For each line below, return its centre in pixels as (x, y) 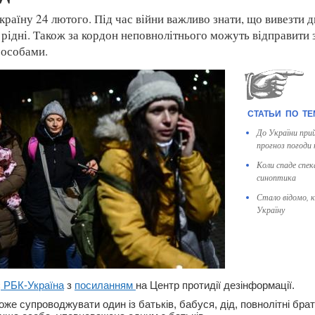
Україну (271, 210)
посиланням (105, 285)
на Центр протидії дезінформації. (215, 285)
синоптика (276, 177)
